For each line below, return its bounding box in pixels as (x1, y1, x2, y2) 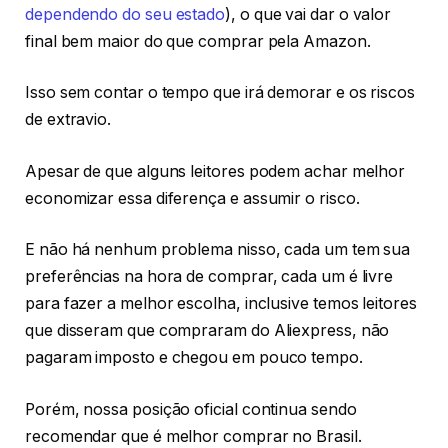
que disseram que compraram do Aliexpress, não (25, 321, 390, 341)
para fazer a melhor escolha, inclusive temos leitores (25, 294, 417, 314)
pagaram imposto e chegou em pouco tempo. (25, 348, 363, 368)
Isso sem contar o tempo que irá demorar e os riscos (25, 83, 415, 103)
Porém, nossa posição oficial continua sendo (25, 399, 357, 419)
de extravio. (25, 110, 112, 130)
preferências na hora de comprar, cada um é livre (25, 267, 394, 287)
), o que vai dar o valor (225, 4, 392, 24)
